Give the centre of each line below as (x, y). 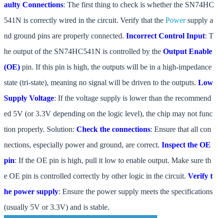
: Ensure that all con (181, 129)
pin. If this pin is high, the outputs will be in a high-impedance (116, 67)
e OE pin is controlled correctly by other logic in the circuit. (96, 176)
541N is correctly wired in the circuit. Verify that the (85, 20)
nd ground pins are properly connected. (65, 36)
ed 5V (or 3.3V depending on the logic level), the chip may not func (108, 114)
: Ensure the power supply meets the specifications (136, 192)
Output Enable (188, 52)
